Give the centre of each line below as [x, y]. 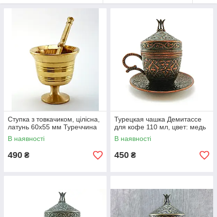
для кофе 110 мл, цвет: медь [160, 127]
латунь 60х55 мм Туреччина [52, 127]
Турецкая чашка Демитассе [158, 119]
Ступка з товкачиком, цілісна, [54, 119]
